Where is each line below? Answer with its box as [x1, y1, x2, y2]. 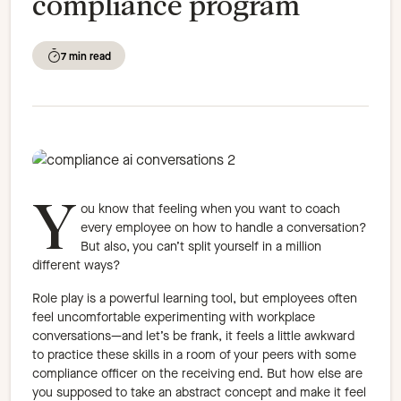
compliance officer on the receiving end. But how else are [32, 365, 363, 383]
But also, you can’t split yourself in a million [81, 238, 321, 256]
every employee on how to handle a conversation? [81, 219, 367, 237]
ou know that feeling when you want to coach [81, 200, 340, 218]
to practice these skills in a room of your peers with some [32, 346, 356, 364]
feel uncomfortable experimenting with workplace [32, 309, 315, 327]
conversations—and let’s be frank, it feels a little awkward [32, 328, 354, 346]
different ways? [32, 257, 121, 275]
